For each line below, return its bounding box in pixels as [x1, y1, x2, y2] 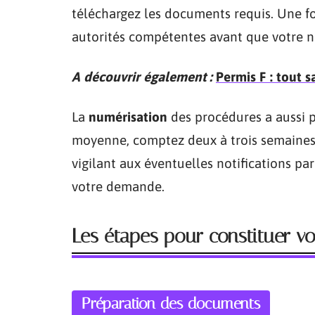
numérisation [89, 109, 167, 124]
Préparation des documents [82, 295, 260, 313]
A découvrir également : [72, 69, 212, 84]
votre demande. [72, 179, 165, 194]
